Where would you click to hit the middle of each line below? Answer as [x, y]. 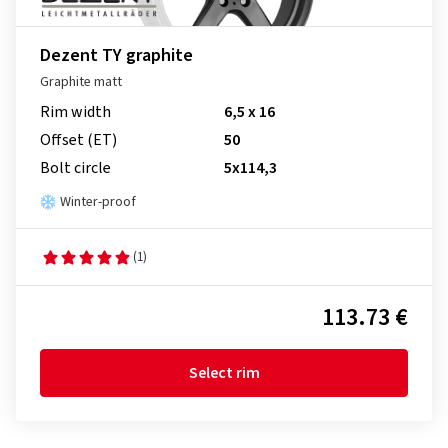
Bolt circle [75, 168]
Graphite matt [81, 82]
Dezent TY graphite [116, 55]
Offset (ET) [78, 140]
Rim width [75, 112]
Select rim [224, 373]
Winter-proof [98, 202]
